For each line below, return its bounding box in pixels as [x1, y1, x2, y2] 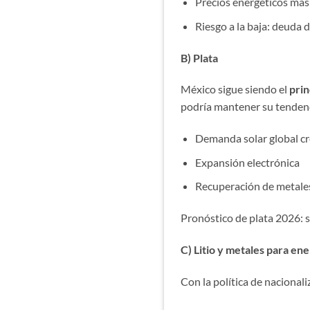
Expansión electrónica [194, 155, 300, 169]
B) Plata [181, 51, 218, 64]
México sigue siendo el [181, 82, 289, 96]
